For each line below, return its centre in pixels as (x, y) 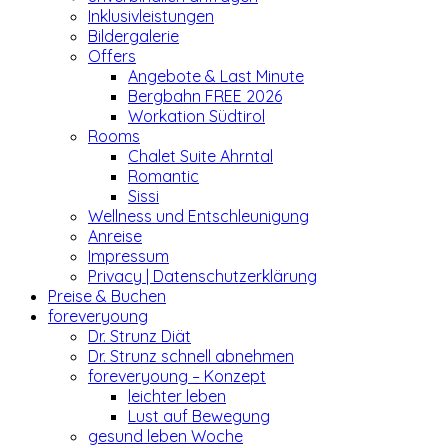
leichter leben (177, 396)
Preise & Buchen (107, 296)
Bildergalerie (133, 36)
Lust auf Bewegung (199, 416)
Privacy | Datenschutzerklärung (202, 276)
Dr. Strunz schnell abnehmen (191, 356)
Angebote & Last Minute (216, 76)
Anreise (115, 236)
